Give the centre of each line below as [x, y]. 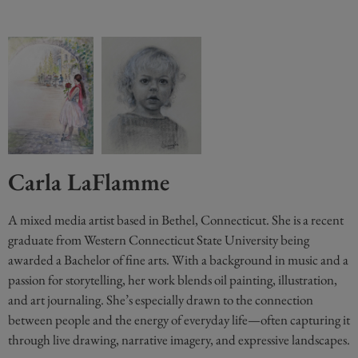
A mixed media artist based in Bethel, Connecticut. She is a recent [176, 220]
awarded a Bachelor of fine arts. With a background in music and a [178, 260]
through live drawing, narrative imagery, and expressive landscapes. [179, 340]
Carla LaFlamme [89, 182]
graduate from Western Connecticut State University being [159, 240]
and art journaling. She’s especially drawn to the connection [161, 300]
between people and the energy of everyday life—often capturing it [179, 320]
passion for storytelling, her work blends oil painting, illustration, [173, 280]
